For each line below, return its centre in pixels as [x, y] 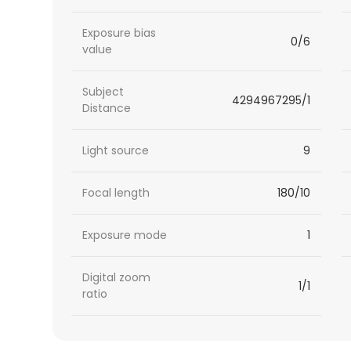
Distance [107, 109]
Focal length [116, 193]
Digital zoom [117, 278]
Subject [103, 92]
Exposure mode [125, 235]
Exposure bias [119, 33]
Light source [116, 151]
